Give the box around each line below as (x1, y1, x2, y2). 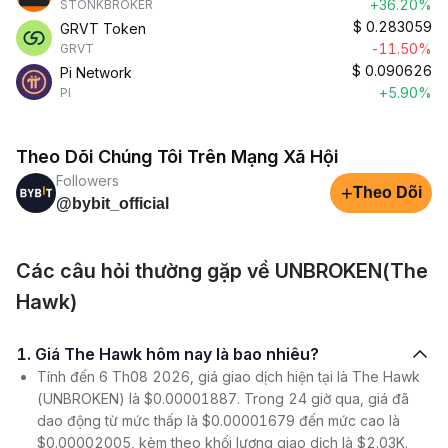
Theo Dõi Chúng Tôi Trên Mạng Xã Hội (16, 146, 338, 167)
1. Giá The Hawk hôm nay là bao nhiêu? (35, 344, 319, 364)
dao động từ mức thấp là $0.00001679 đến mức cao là (37, 412, 400, 429)
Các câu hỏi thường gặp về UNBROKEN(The (16, 259, 428, 283)
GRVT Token (60, 20, 146, 37)
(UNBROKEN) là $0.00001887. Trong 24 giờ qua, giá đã (37, 390, 409, 407)
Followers (56, 172, 119, 189)
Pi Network (60, 64, 132, 81)
